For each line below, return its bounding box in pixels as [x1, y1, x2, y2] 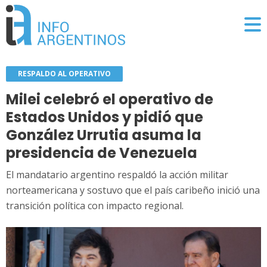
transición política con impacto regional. [6, 198, 184, 212]
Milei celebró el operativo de [6, 89, 213, 109]
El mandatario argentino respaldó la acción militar [6, 167, 228, 181]
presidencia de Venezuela [6, 142, 197, 163]
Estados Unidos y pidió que [6, 107, 203, 127]
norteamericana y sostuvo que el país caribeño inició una [6, 183, 260, 197]
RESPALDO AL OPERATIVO [18, 68, 111, 79]
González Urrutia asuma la [6, 125, 201, 145]
